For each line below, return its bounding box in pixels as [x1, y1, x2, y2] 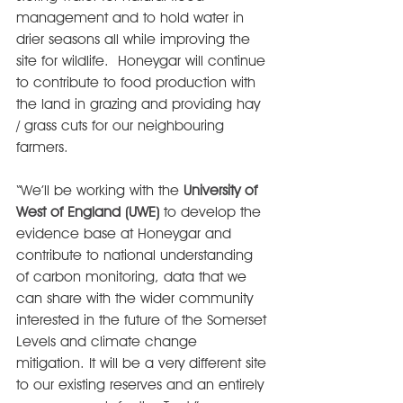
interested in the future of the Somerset [16, 311, 271, 328]
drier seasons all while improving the [16, 31, 255, 48]
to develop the [159, 203, 265, 220]
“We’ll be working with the [16, 182, 184, 199]
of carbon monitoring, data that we [16, 268, 251, 285]
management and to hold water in [16, 9, 248, 26]
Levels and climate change [16, 333, 201, 350]
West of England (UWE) [16, 203, 159, 220]
